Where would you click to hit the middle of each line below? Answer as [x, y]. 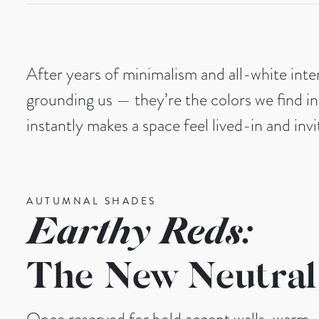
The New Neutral [172, 278]
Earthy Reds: [139, 234]
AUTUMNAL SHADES [91, 200]
